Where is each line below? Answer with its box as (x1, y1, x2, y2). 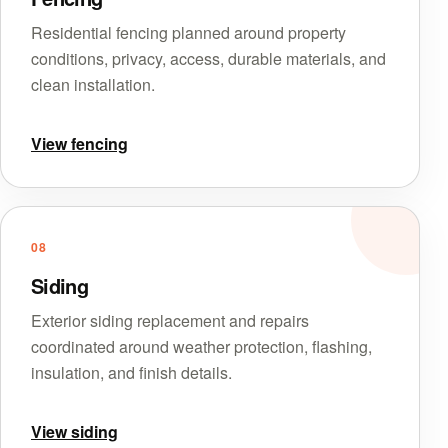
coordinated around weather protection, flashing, (31, 334, 372, 358)
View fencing (31, 131, 128, 155)
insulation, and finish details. (31, 360, 232, 384)
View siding (31, 419, 118, 443)
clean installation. (31, 72, 155, 96)
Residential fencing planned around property (31, 20, 346, 44)
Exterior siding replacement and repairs (31, 308, 309, 332)
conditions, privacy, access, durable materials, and (31, 46, 386, 70)
